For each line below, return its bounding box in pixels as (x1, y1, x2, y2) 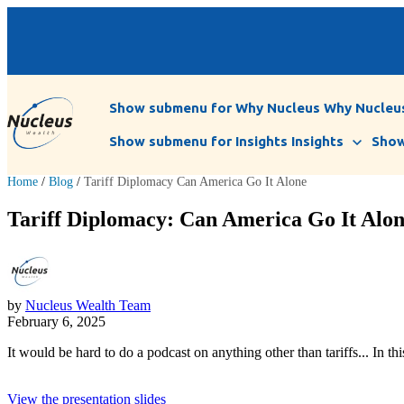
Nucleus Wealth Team (25, 298, 151, 314)
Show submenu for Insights (109, 133, 288, 150)
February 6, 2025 (7, 314, 106, 330)
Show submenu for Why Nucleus (109, 100, 320, 116)
